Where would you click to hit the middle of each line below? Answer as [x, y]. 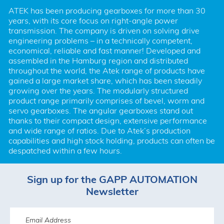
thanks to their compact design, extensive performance [107, 120]
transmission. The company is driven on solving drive [104, 30]
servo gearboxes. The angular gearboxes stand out [100, 110]
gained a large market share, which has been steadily [105, 80]
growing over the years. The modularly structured [98, 90]
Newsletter [112, 191]
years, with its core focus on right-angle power [93, 20]
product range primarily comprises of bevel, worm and [106, 100]
